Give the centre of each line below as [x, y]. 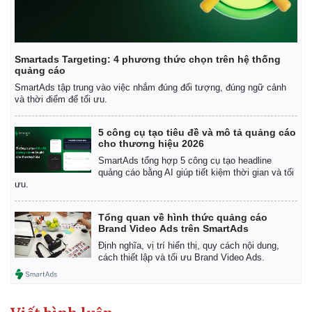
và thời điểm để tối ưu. [61, 100]
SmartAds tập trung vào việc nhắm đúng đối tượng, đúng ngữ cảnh [150, 88]
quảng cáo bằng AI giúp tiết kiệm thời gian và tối [196, 173]
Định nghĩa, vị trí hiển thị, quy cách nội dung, [189, 246]
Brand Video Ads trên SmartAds [173, 229]
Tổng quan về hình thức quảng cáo [183, 218]
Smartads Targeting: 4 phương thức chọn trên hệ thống [148, 60]
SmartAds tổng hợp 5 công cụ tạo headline [185, 161]
